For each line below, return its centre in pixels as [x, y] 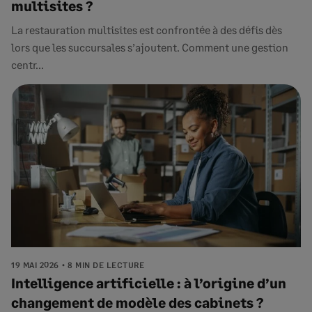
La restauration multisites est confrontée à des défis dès [147, 30]
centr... [28, 64]
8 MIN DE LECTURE [106, 265]
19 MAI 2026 [35, 265]
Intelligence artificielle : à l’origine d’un [149, 283]
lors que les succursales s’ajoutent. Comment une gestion [150, 47]
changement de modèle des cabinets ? [137, 302]
